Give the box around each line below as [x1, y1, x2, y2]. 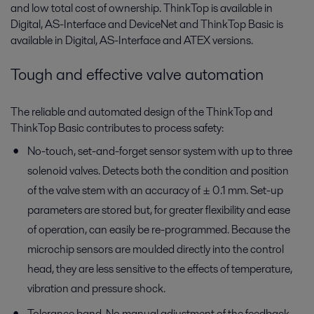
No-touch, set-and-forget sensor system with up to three [27, 142, 292, 159]
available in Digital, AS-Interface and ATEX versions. [11, 32, 255, 49]
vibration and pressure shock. [27, 280, 165, 296]
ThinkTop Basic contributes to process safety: [11, 119, 224, 136]
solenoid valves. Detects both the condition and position [27, 162, 289, 179]
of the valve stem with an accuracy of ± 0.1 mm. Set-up [27, 182, 283, 198]
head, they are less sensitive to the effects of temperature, [27, 260, 292, 277]
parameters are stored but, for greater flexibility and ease [27, 201, 290, 218]
